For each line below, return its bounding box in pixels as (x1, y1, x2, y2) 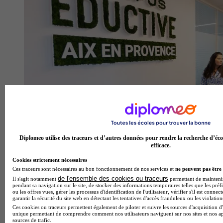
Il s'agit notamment (12, 175, 58, 182)
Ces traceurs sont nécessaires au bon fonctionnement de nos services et (12, 165, 175, 172)
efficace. (151, 141, 171, 149)
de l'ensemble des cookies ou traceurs (58, 174, 168, 182)
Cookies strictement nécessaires (12, 156, 87, 163)
